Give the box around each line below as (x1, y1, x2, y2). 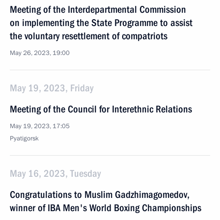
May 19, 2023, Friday (10, 82, 93, 94)
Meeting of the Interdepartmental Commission (10, 3, 186, 15)
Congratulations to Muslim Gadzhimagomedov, (10, 189, 190, 200)
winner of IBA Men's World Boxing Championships (10, 202, 201, 214)
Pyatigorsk (10, 134, 39, 143)
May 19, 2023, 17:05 (10, 122, 70, 131)
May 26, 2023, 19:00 (10, 49, 70, 57)
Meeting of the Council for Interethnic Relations (10, 103, 192, 115)
